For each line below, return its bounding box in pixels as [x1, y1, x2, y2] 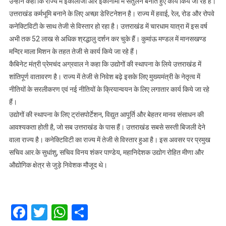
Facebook [27, 202, 94, 222]
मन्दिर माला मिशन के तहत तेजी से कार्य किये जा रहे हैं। [9, 47, 138, 55]
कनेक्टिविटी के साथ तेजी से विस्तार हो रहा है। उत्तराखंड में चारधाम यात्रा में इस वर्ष [9, 22, 207, 30]
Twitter [47, 202, 97, 222]
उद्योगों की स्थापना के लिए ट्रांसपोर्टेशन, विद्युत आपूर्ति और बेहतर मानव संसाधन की [9, 110, 204, 119]
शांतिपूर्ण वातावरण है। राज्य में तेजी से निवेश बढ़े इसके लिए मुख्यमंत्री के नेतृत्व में [9, 72, 200, 81]
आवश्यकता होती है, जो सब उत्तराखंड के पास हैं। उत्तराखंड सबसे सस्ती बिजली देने [9, 123, 205, 131]
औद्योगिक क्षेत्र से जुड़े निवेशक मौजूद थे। [9, 160, 107, 169]
